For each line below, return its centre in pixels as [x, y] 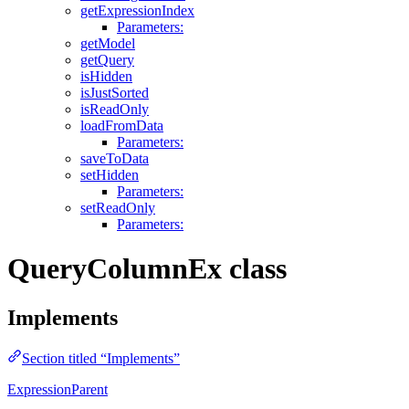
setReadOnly [118, 207]
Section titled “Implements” [101, 358]
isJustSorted [115, 92]
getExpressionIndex [137, 10]
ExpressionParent [58, 389]
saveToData [115, 158]
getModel [108, 43]
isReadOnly [115, 109]
